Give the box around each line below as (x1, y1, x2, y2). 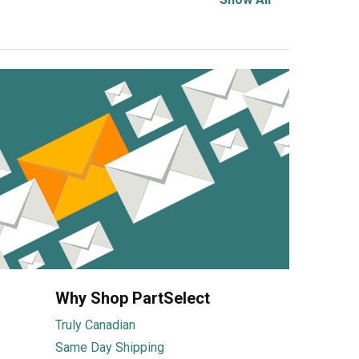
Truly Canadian (54, 317, 135, 333)
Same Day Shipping (54, 340, 164, 355)
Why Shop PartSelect (54, 288, 210, 308)
